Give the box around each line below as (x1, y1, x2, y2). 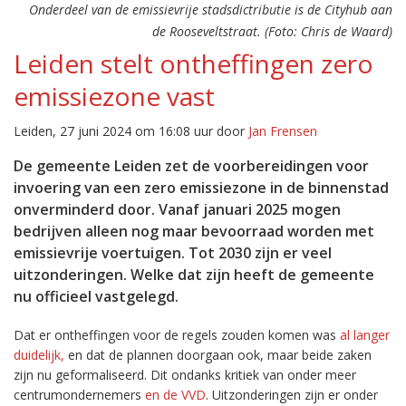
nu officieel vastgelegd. (14, 286, 179, 306)
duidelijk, (14, 346, 64, 363)
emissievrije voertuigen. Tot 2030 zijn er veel (14, 243, 332, 263)
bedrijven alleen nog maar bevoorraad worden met (14, 221, 374, 241)
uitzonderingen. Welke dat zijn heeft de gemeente (14, 265, 374, 285)
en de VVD (145, 386, 206, 403)
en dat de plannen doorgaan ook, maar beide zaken (64, 346, 372, 363)
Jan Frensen (248, 122, 317, 140)
